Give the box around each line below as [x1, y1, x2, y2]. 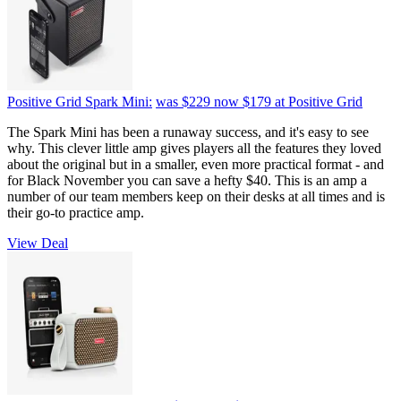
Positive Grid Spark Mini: [7, 94, 152, 110]
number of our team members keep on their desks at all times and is [7, 189, 385, 205]
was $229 [156, 94, 210, 110]
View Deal [7, 235, 68, 252]
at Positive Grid [275, 94, 363, 110]
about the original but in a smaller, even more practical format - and [7, 157, 384, 173]
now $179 [214, 94, 271, 110]
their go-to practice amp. [7, 205, 144, 221]
